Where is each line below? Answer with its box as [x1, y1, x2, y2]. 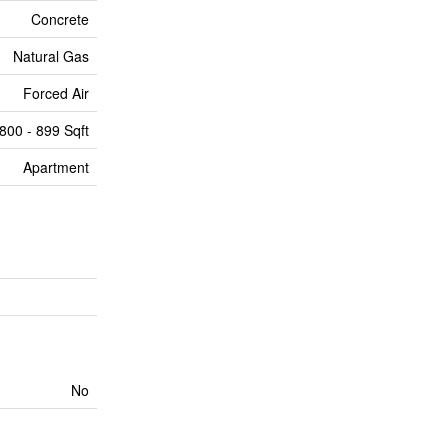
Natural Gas [13, 46, 89, 66]
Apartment [23, 157, 89, 177]
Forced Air [23, 83, 89, 103]
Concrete [31, 9, 89, 29]
